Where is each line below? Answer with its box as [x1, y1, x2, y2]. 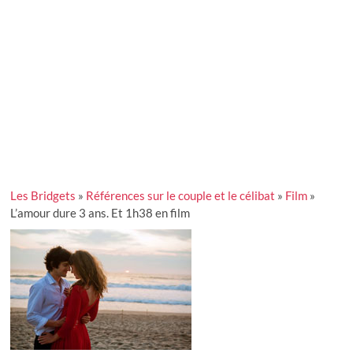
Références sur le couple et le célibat [86, 188, 276, 203]
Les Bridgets [10, 188, 76, 203]
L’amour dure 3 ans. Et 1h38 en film [10, 205, 191, 220]
